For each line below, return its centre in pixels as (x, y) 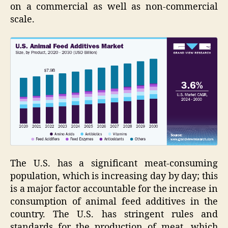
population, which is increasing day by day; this (114, 176)
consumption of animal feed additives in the (114, 202)
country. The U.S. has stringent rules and (114, 214)
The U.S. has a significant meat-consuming (114, 163)
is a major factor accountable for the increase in (114, 189)
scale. (22, 19)
